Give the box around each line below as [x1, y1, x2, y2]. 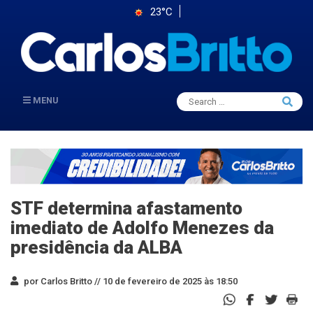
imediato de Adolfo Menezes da [10, 217, 274, 238]
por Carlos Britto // [22, 275, 101, 286]
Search [191, 94, 212, 102]
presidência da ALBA [10, 236, 182, 258]
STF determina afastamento [10, 197, 242, 219]
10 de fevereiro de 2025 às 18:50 [101, 275, 238, 286]
